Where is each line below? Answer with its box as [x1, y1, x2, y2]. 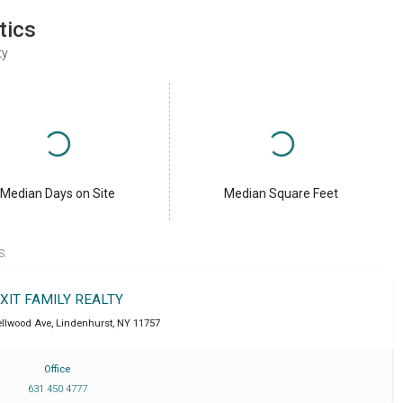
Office [44, 363, 71, 375]
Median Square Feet [224, 185, 339, 201]
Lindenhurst [55, 317, 112, 329]
